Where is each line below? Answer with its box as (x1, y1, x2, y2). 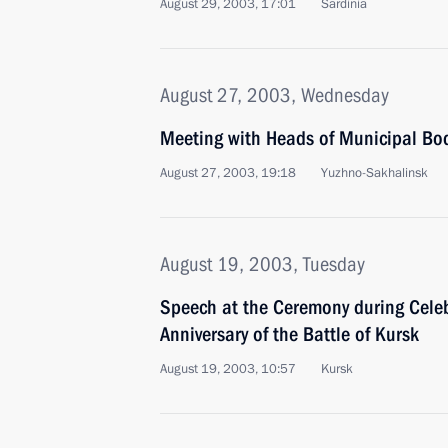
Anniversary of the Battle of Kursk (160, 322, 419, 346)
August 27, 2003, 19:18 (160, 164, 296, 182)
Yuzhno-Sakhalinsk (321, 164, 428, 182)
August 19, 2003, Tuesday (160, 252, 365, 276)
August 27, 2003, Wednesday (160, 83, 389, 107)
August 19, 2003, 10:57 (160, 360, 296, 378)
